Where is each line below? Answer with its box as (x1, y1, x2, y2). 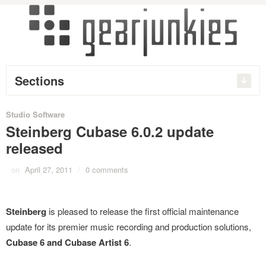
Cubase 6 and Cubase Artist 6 (6, 236, 129, 249)
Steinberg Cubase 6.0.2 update (6, 121, 214, 141)
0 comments (85, 164, 128, 175)
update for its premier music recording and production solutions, (6, 220, 251, 233)
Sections (15, 72, 64, 89)
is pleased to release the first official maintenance (49, 205, 239, 217)
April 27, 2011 (25, 164, 72, 175)
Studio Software (6, 109, 65, 120)
